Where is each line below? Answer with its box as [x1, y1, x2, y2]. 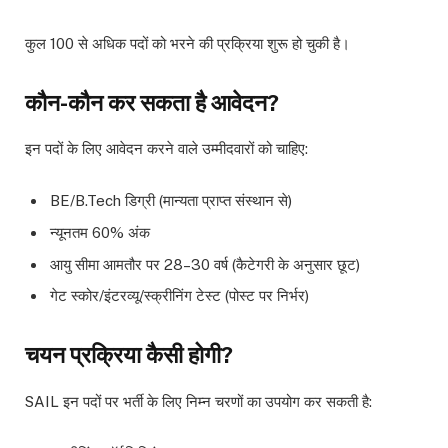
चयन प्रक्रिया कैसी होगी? [25, 341, 233, 368]
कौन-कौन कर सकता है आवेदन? [25, 89, 279, 116]
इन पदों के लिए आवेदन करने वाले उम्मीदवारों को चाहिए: [25, 140, 308, 158]
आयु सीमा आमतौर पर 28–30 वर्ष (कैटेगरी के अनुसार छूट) [50, 255, 360, 273]
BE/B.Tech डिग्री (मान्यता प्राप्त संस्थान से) [50, 192, 292, 210]
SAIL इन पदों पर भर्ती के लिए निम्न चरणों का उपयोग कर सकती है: [25, 392, 372, 410]
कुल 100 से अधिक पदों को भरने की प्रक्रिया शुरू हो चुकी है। [25, 35, 350, 53]
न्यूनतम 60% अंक [50, 224, 150, 242]
